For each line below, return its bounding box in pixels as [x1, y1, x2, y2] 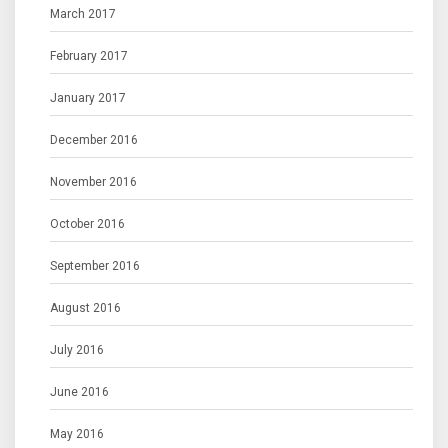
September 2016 [50, 259, 140, 273]
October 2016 [50, 217, 125, 231]
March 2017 [50, 7, 116, 21]
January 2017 [50, 91, 126, 105]
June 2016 [50, 385, 109, 399]
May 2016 [50, 427, 104, 441]
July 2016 [50, 343, 104, 357]
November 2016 [50, 175, 137, 189]
